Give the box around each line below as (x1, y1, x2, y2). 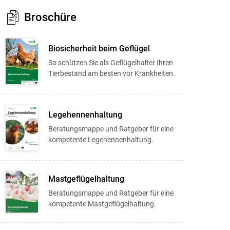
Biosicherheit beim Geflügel (48, 43, 150, 53)
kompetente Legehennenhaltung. (48, 135, 154, 144)
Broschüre (24, 11, 76, 24)
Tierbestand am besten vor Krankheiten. (48, 69, 175, 78)
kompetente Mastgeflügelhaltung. (48, 199, 156, 208)
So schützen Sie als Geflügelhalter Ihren (48, 58, 173, 67)
